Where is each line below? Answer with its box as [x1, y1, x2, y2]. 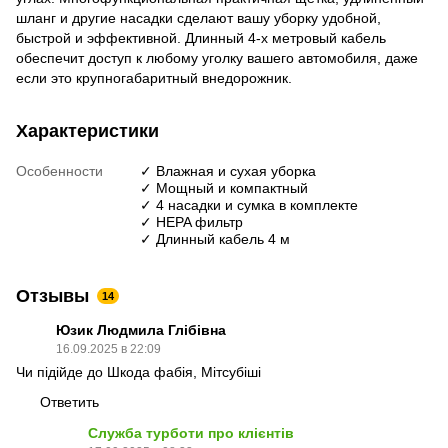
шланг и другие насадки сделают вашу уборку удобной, [16, 9, 381, 26]
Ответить [40, 393, 99, 410]
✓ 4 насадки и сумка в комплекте [140, 196, 358, 213]
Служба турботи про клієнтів [88, 424, 294, 441]
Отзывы [16, 285, 89, 306]
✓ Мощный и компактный [140, 179, 308, 196]
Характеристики [16, 120, 159, 141]
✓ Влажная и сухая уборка [140, 162, 316, 179]
